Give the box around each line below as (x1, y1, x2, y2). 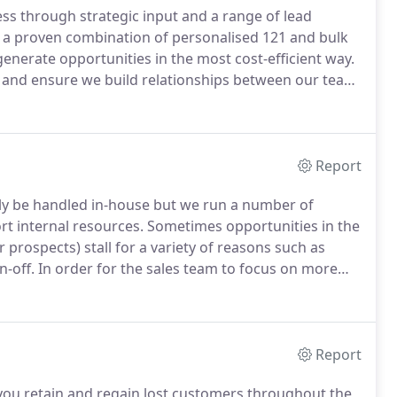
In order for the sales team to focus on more (35, 259, 338, 278)
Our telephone (247, 91, 349, 111)
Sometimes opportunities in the (144, 216, 360, 236)
